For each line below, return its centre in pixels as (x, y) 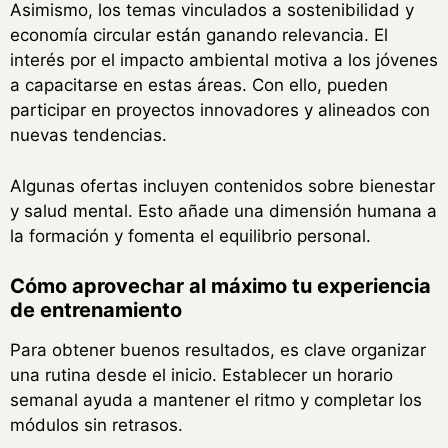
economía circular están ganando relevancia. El (199, 35)
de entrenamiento (96, 310)
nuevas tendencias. (88, 135)
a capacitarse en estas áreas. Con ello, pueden (199, 85)
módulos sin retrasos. (96, 425)
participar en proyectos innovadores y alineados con (220, 110)
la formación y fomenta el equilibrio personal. (190, 235)
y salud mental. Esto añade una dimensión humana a (223, 210)
